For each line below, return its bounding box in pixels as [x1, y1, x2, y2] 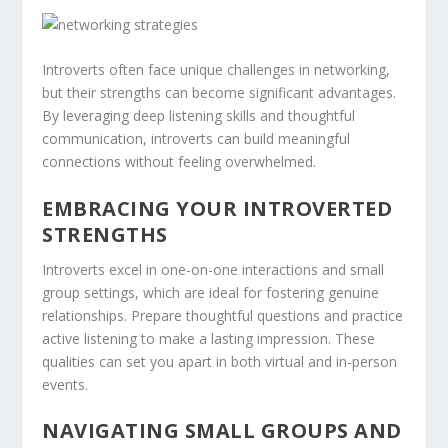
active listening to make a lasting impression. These [42, 328, 376, 348]
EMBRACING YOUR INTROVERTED [42, 194, 393, 222]
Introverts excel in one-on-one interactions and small [42, 259, 385, 279]
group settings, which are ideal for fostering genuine [42, 282, 380, 302]
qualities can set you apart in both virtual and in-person [42, 351, 398, 371]
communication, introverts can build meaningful [42, 129, 351, 149]
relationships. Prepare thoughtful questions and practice [42, 305, 404, 325]
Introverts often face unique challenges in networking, [42, 60, 391, 80]
